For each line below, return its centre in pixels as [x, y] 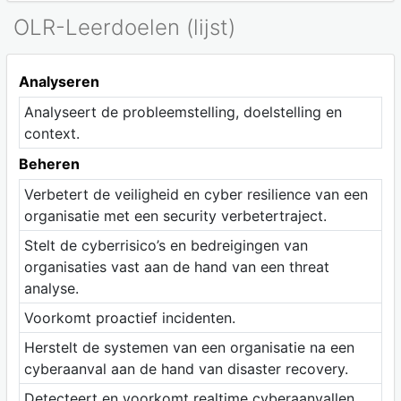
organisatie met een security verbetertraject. [177, 215]
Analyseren [59, 81]
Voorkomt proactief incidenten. [129, 317]
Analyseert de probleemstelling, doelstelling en [183, 111]
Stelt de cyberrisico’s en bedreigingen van [166, 245]
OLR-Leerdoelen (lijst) [124, 28]
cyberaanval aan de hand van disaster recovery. [186, 368]
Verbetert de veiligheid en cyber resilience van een [196, 194]
